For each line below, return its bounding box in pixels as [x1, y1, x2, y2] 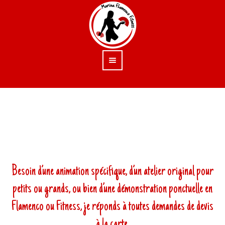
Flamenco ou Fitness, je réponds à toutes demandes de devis [11, 199, 213, 214]
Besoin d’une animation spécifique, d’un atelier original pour [11, 164, 213, 179]
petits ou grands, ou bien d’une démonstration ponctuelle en [12, 182, 212, 197]
